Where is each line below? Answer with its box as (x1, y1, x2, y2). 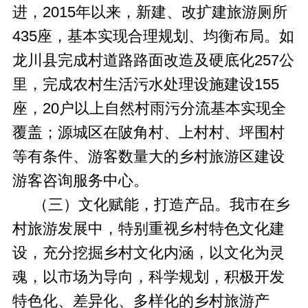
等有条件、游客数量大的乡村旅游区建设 (12, 148, 285, 165)
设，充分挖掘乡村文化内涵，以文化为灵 (12, 244, 285, 261)
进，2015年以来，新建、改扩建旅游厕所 (12, 3, 287, 21)
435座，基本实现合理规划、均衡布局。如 (12, 27, 294, 45)
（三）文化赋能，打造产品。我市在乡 (12, 196, 290, 213)
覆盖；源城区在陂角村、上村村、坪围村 (12, 124, 285, 141)
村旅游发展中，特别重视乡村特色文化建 (12, 220, 285, 237)
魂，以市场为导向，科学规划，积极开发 (12, 268, 285, 285)
